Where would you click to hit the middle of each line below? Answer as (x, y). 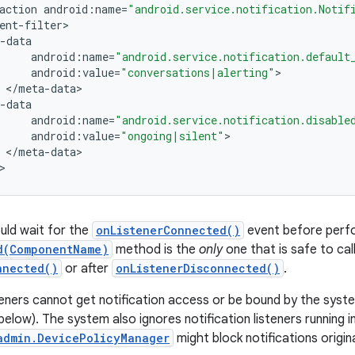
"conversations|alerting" (198, 73)
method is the (156, 250)
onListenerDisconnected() (198, 268)
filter (44, 25)
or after (87, 269)
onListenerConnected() (168, 230)
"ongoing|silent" (172, 136)
